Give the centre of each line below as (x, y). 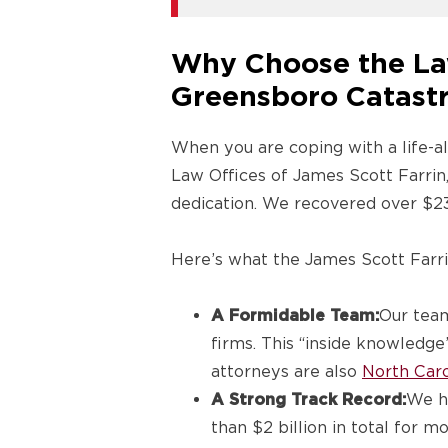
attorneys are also (286, 372)
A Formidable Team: (295, 316)
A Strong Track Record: (308, 400)
